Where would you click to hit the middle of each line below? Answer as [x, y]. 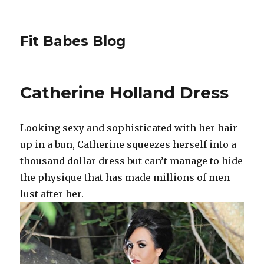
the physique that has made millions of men [125, 177]
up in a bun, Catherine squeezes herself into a [128, 144]
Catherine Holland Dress [125, 93]
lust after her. [52, 194]
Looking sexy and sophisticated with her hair [129, 128]
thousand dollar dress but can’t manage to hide [132, 161]
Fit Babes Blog [73, 41]
